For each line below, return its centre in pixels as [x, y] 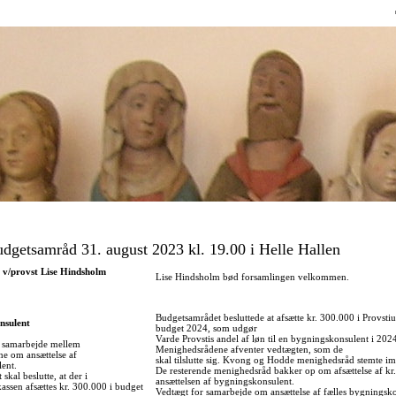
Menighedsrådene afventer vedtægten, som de [249, 350]
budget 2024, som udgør [206, 328]
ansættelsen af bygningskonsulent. [225, 381]
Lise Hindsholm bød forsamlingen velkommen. [252, 277]
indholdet [217, 26]
